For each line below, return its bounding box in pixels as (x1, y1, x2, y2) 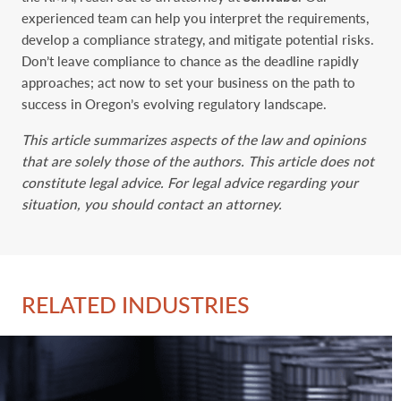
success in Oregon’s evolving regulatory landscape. (21, 96, 327, 113)
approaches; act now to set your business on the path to (21, 74, 355, 91)
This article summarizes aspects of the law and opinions (21, 131, 366, 148)
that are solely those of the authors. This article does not (21, 152, 374, 169)
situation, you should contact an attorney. (21, 195, 282, 212)
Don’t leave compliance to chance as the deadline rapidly (21, 53, 359, 70)
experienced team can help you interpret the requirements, (21, 10, 369, 27)
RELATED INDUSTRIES (21, 291, 250, 319)
